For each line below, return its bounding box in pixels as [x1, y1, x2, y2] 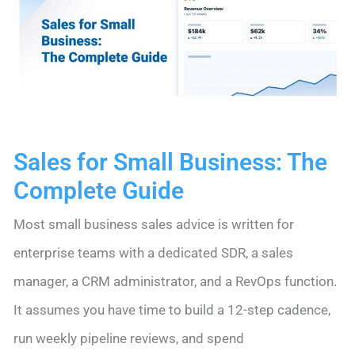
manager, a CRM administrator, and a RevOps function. [13, 273, 337, 290]
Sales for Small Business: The [13, 148, 327, 177]
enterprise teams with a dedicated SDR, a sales [13, 245, 293, 261]
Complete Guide [13, 177, 184, 205]
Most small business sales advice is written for [13, 216, 294, 233]
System [13, 7, 58, 24]
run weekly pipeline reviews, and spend [13, 330, 244, 347]
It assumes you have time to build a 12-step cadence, [13, 302, 330, 319]
